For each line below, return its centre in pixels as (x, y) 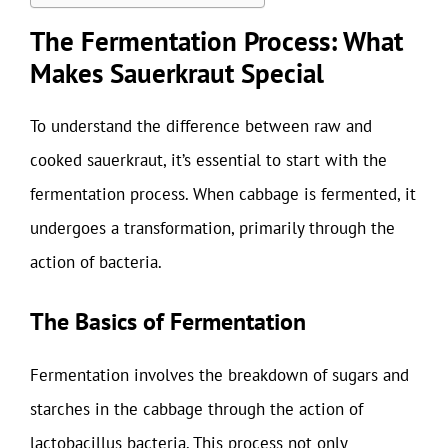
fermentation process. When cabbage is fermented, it (223, 194)
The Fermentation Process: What (216, 41)
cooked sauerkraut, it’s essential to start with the (208, 160)
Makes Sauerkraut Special (177, 73)
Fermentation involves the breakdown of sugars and (219, 374)
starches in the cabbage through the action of (196, 408)
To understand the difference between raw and (201, 126)
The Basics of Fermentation (168, 321)
